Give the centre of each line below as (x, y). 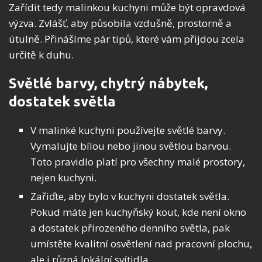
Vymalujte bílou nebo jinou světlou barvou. (131, 146)
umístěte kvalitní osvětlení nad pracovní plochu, (141, 243)
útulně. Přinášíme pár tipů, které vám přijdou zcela (127, 39)
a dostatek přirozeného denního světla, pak (130, 227)
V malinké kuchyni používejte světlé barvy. (128, 130)
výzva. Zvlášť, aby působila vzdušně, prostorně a (120, 23)
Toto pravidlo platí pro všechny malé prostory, (138, 161)
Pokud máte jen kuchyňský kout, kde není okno (138, 212)
